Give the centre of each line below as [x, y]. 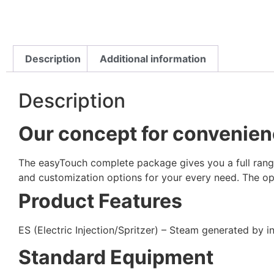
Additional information [153, 59]
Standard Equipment [116, 257]
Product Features [100, 201]
